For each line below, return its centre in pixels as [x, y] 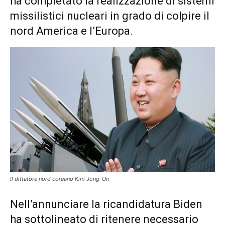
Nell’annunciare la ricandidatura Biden [106, 204]
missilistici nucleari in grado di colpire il [110, 16]
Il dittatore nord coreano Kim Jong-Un [60, 179]
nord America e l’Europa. [72, 31]
